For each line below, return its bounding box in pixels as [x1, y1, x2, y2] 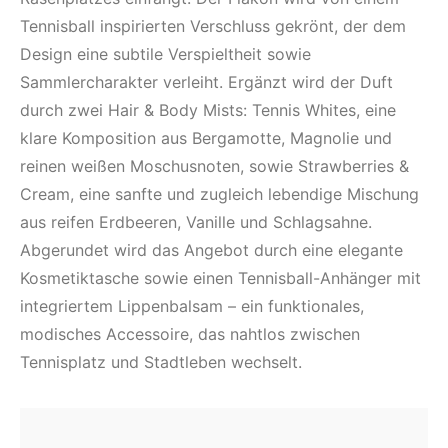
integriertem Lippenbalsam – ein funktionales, [20, 296, 364, 316]
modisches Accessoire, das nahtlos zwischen [20, 324, 360, 344]
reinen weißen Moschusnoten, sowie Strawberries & [20, 156, 409, 176]
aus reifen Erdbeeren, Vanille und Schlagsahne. [20, 212, 372, 232]
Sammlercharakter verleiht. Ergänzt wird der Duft [20, 72, 393, 92]
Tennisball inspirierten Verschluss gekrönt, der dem [20, 16, 406, 36]
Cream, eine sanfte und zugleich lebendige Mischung [20, 184, 419, 204]
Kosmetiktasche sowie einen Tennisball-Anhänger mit [20, 268, 421, 288]
